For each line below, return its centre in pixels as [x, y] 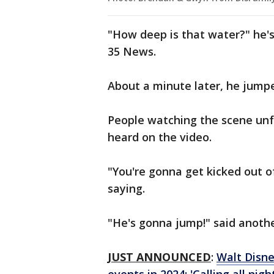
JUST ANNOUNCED [159, 257]
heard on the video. [161, 137]
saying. [128, 189]
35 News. [133, 52]
